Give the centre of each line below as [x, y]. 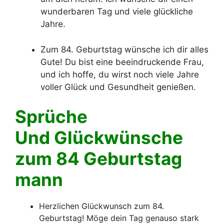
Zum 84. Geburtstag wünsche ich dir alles [124, 49]
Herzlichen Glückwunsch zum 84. [101, 206]
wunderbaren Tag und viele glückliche [117, 12]
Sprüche [51, 117]
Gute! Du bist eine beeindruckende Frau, [122, 62]
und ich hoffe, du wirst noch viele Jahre [120, 74]
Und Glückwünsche [99, 138]
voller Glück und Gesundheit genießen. [118, 87]
